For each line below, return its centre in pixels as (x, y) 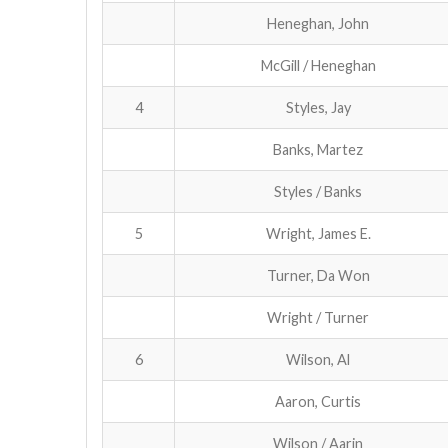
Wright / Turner (318, 317)
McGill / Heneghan (318, 65)
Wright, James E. (318, 233)
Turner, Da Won (318, 275)
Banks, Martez (318, 149)
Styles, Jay (318, 107)
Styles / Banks (318, 191)
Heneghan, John (318, 23)
